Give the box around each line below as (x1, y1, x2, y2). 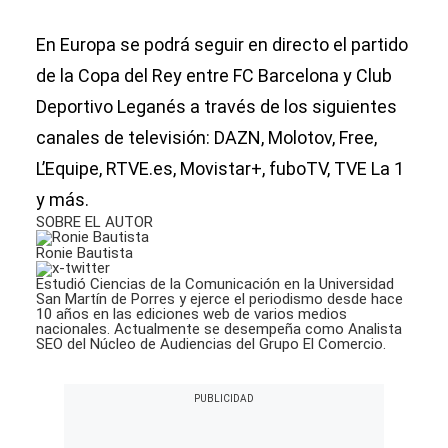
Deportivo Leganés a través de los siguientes (36, 96, 397, 118)
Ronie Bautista (36, 244, 133, 263)
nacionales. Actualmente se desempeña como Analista (36, 320, 402, 339)
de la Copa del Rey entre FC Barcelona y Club (36, 65, 392, 87)
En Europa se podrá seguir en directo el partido (36, 34, 408, 56)
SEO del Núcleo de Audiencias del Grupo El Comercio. (36, 335, 386, 354)
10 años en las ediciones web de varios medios (36, 305, 347, 324)
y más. (36, 189, 89, 211)
